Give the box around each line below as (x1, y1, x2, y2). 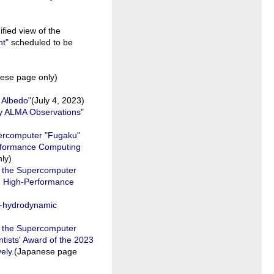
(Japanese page (14, 246, 77, 256)
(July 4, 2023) (31, 95, 84, 105)
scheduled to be (9, 37, 73, 47)
